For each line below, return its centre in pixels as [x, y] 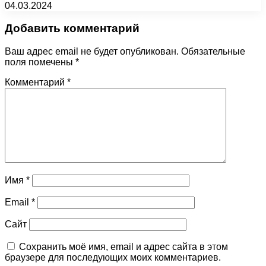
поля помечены [40, 62]
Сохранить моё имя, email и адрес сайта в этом [123, 247]
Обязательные [213, 52]
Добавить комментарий [72, 28]
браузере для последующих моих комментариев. [113, 258]
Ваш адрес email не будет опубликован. [92, 52]
